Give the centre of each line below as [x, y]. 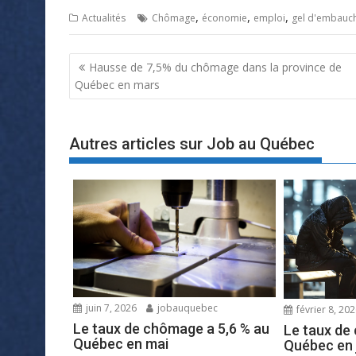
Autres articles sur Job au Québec [192, 144]
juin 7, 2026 [110, 308]
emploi [269, 18]
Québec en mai [121, 343]
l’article [100, 104]
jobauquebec [186, 308]
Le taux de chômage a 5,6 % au [171, 328]
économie [224, 18]
